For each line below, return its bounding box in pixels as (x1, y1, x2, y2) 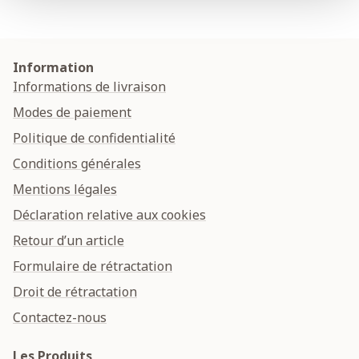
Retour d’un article (13, 232, 124, 249)
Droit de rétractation (13, 283, 137, 301)
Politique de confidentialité (13, 129, 175, 147)
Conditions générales (13, 155, 141, 172)
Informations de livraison (13, 78, 166, 95)
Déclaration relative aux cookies (13, 206, 206, 224)
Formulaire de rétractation (13, 257, 172, 275)
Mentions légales (13, 180, 117, 198)
